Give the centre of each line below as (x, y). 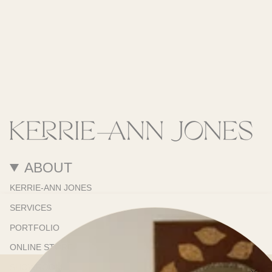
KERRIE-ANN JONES (51, 188)
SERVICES (31, 207)
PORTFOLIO (35, 227)
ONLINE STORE (41, 247)
